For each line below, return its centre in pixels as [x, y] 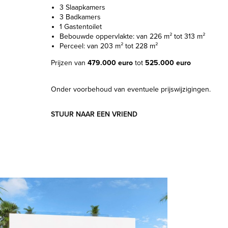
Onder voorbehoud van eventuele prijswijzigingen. [131, 89]
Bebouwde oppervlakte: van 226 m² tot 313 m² [132, 36]
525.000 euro [168, 63]
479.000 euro [110, 63]
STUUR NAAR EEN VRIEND [94, 114]
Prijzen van [69, 63]
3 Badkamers [80, 17]
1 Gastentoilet [81, 27]
